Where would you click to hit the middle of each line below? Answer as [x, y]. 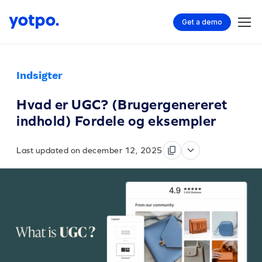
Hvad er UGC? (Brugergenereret [122, 104]
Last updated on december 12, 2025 [89, 150]
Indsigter [39, 75]
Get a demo [202, 22]
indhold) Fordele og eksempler [116, 121]
